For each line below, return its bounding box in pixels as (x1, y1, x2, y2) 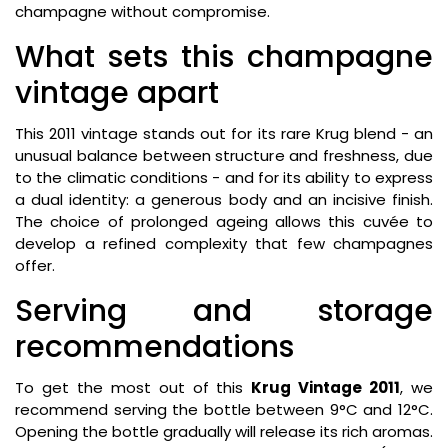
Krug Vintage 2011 (251, 377, 401, 399)
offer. (15, 255, 55, 277)
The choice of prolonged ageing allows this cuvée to (15, 211, 433, 233)
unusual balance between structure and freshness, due (15, 145, 433, 167)
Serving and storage (15, 290, 433, 333)
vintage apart (15, 72, 219, 115)
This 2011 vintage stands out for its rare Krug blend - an (15, 123, 433, 145)
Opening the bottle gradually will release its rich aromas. (15, 421, 433, 443)
